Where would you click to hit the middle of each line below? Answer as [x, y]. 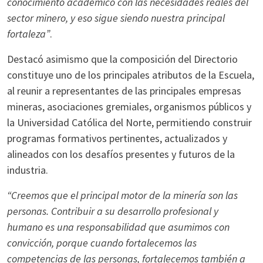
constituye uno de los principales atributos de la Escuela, [131, 75]
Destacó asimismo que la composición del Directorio [122, 59]
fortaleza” [28, 34]
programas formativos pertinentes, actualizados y [117, 138]
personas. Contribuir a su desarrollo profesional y [113, 211]
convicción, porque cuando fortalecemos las [102, 243]
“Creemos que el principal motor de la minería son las [122, 195]
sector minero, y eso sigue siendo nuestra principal [116, 18]
